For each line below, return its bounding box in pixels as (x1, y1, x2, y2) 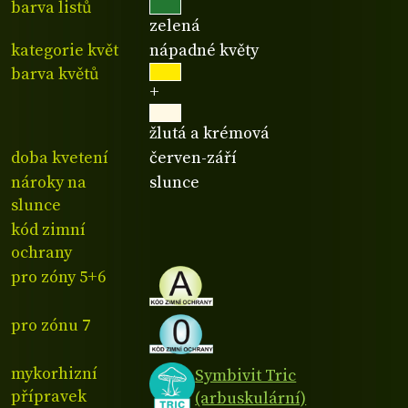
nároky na (11, 172, 87, 194)
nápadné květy (149, 39, 260, 61)
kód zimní (11, 219, 86, 240)
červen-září (149, 148, 238, 169)
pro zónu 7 (11, 315, 90, 337)
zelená (149, 15, 201, 36)
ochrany (11, 241, 72, 263)
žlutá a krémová (149, 123, 270, 145)
